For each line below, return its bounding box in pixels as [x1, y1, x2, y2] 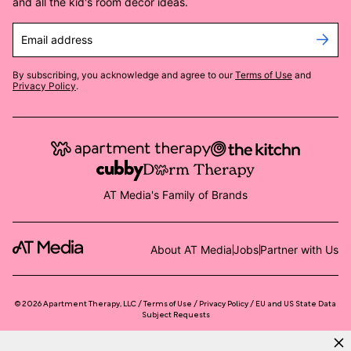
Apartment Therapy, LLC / [42, 297, 142, 309]
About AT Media [150, 243, 232, 257]
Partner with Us [260, 243, 338, 257]
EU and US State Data [255, 297, 336, 309]
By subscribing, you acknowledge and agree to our [13, 69, 233, 81]
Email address [21, 32, 92, 46]
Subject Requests [141, 308, 210, 320]
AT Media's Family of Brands [103, 188, 248, 202]
